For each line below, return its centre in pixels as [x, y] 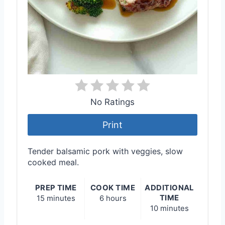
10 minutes [169, 208]
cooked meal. [53, 162]
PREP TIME [56, 188]
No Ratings [113, 102]
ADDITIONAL [169, 188]
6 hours [113, 198]
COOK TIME [113, 188]
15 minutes [56, 198]
